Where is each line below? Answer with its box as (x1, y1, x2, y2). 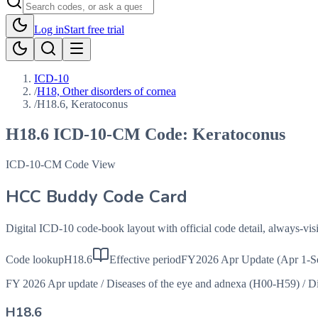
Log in (34, 23, 64, 35)
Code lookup (6, 253, 64, 265)
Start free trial (64, 23, 124, 35)
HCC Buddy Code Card (6, 185, 187, 208)
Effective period (109, 253, 181, 265)
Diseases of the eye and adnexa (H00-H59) (106, 277, 300, 290)
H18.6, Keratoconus (37, 98, 128, 110)
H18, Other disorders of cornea (37, 85, 176, 97)
